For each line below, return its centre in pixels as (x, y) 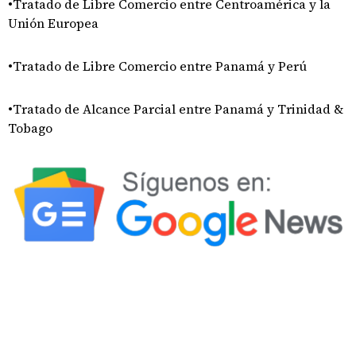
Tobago (30, 128)
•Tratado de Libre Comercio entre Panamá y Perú (157, 66)
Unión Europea (53, 23)
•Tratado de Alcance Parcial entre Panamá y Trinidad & (176, 109)
